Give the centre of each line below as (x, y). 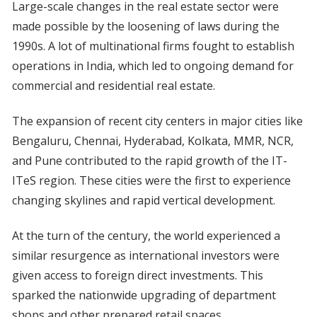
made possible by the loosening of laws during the (145, 27)
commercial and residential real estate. (113, 86)
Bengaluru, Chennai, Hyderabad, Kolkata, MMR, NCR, (152, 141)
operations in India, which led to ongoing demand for (152, 66)
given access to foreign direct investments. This (137, 276)
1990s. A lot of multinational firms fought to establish (153, 46)
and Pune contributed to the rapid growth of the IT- (149, 161)
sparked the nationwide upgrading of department (144, 295)
